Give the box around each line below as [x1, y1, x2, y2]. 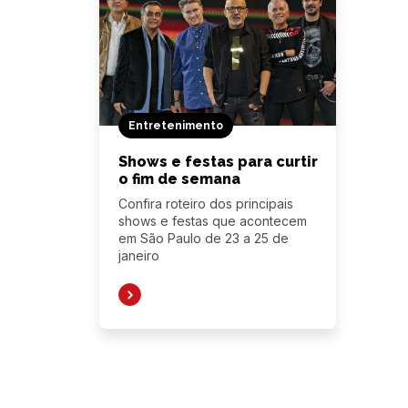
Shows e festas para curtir [117, 153, 318, 170]
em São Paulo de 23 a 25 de [117, 230, 289, 246]
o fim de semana [117, 170, 240, 188]
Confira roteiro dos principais [117, 196, 293, 211]
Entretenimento [127, 119, 223, 132]
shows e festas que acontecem [117, 213, 307, 229]
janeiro [117, 248, 159, 263]
